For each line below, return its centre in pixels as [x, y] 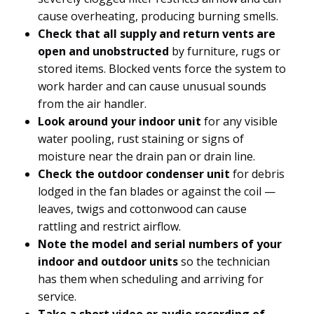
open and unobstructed [103, 51]
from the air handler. [92, 104]
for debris [257, 174]
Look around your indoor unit [120, 121]
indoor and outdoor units [108, 261]
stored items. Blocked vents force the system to [162, 69]
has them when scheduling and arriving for [151, 279]
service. [57, 296]
